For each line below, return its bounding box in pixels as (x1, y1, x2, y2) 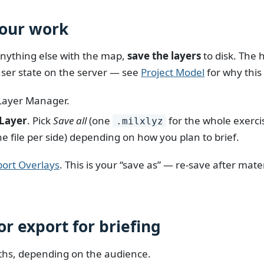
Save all (53, 113, 87, 127)
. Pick (27, 113, 54, 127)
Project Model (141, 65, 205, 80)
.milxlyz (115, 115, 163, 127)
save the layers (127, 49, 202, 63)
